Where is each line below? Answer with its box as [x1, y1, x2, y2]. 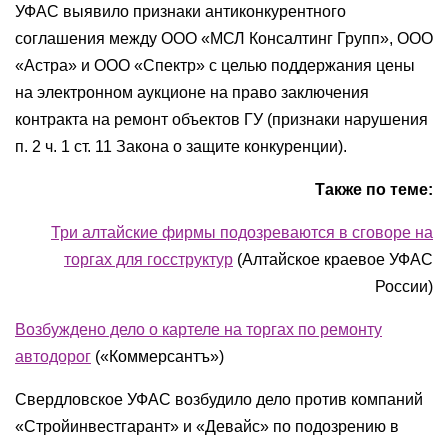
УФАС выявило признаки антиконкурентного [15, 3, 346, 20]
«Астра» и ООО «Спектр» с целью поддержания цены [15, 57, 415, 74]
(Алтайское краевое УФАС [233, 251, 433, 268]
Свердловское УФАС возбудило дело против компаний [15, 391, 423, 408]
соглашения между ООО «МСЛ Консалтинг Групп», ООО [15, 30, 433, 47]
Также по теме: [315, 181, 433, 198]
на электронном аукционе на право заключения [15, 84, 369, 101]
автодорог [15, 348, 91, 365]
